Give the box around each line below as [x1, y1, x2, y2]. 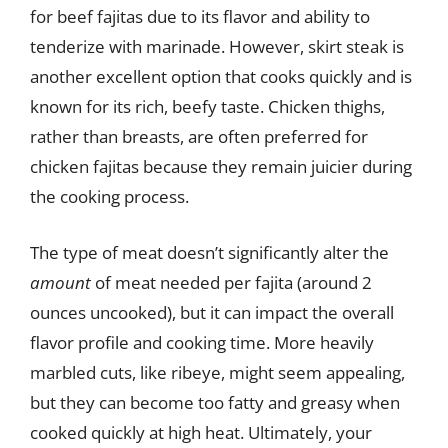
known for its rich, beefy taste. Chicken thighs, [30, 95, 385, 118]
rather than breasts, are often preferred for [30, 125, 368, 148]
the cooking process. [30, 185, 189, 208]
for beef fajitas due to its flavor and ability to [30, 5, 370, 28]
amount [30, 270, 91, 294]
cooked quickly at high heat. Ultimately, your [30, 420, 372, 444]
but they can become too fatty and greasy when [30, 390, 400, 414]
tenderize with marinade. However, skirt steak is [30, 35, 404, 58]
